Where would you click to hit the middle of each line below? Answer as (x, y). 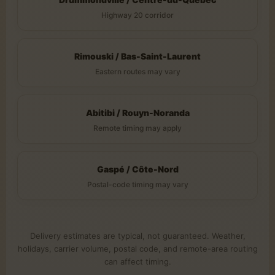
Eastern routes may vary (137, 71)
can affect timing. (137, 262)
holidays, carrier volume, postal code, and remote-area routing (137, 249)
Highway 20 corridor (137, 15)
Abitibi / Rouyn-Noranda (137, 112)
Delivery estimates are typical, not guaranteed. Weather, (137, 236)
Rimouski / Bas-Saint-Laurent (137, 56)
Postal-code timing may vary (137, 184)
